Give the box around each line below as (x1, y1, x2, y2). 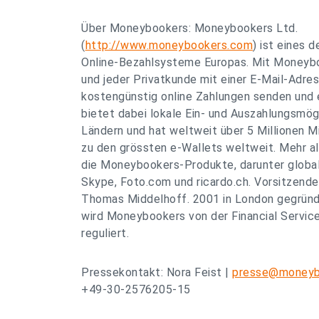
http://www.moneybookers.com (85, 38, 253, 52)
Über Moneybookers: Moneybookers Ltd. (81, 21, 298, 35)
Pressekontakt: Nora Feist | (81, 266, 232, 279)
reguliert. (81, 226, 129, 240)
